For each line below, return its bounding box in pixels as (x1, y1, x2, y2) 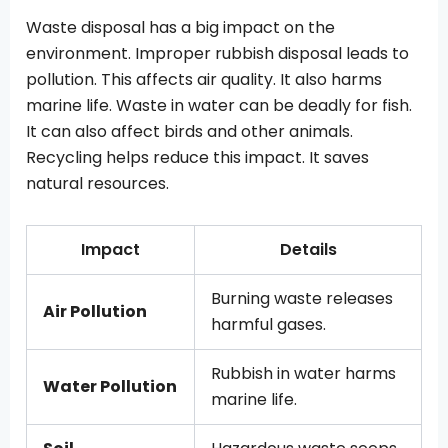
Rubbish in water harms (211, 362, 396, 386)
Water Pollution (43, 375, 177, 399)
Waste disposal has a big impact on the (26, 16, 335, 40)
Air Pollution (43, 300, 147, 324)
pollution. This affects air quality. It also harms (26, 68, 382, 92)
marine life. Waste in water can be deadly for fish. (26, 94, 412, 118)
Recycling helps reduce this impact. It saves (26, 146, 369, 170)
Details (279, 238, 337, 262)
